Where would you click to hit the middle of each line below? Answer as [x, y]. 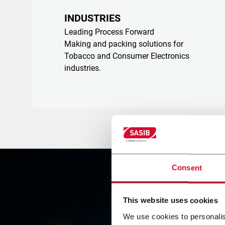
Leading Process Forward [109, 32]
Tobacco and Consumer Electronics [127, 56]
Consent [187, 168]
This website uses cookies [170, 200]
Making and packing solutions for [124, 44]
